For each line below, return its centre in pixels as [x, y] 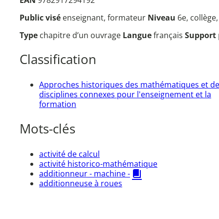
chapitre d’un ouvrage [81, 35]
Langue [138, 35]
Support [201, 35]
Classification [58, 60]
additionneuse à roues [81, 184]
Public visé [41, 17]
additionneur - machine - [85, 174]
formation [58, 104]
